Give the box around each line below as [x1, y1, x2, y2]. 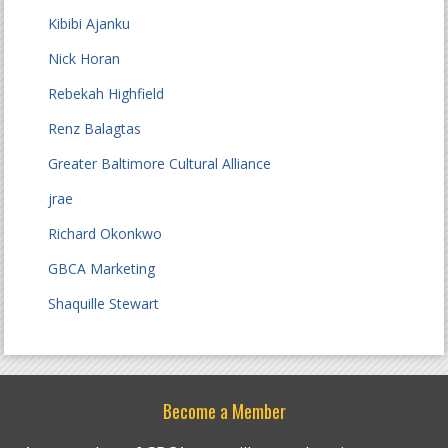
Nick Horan [48, 49, 121, 68]
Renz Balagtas [48, 119, 142, 138]
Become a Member [162, 398, 286, 424]
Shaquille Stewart [48, 294, 160, 313]
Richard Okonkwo [48, 224, 163, 243]
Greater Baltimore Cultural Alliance [48, 154, 272, 173]
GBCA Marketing [48, 259, 156, 278]
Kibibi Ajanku [48, 14, 131, 33]
